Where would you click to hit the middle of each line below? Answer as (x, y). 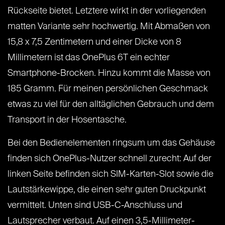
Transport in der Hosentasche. (67, 120)
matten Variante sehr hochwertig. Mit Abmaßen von (109, 27)
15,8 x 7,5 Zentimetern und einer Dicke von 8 (94, 42)
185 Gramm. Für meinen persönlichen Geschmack (108, 89)
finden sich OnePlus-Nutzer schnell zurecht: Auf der (109, 159)
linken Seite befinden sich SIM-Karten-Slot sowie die (110, 175)
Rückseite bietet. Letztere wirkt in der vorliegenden (107, 11)
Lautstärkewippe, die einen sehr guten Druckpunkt (107, 190)
